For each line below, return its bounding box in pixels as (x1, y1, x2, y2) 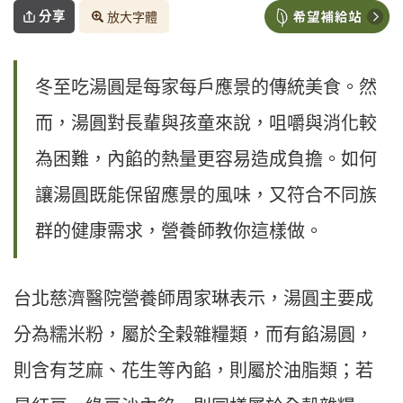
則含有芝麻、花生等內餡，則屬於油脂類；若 (13, 361, 373, 381)
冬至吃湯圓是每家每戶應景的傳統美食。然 (35, 77, 377, 98)
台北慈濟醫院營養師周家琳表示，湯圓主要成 (13, 289, 373, 309)
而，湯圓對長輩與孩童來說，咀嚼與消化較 (35, 113, 377, 134)
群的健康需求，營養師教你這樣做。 (35, 221, 323, 242)
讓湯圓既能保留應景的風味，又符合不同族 (35, 185, 377, 206)
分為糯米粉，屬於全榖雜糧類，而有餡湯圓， (13, 325, 373, 345)
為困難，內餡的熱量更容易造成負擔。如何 (35, 149, 377, 170)
